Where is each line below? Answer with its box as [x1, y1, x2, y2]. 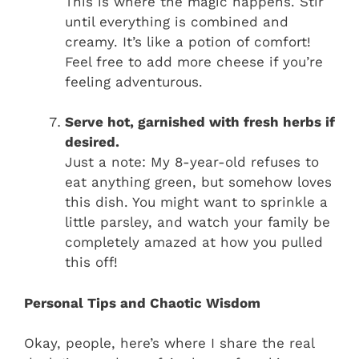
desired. [65, 134, 119, 151]
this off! [65, 254, 118, 271]
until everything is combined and [65, 13, 288, 30]
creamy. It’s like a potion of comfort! [65, 33, 311, 50]
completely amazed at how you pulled [65, 234, 323, 251]
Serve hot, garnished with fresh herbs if [65, 114, 335, 131]
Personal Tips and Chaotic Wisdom [24, 294, 260, 311]
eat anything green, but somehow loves [65, 174, 332, 191]
